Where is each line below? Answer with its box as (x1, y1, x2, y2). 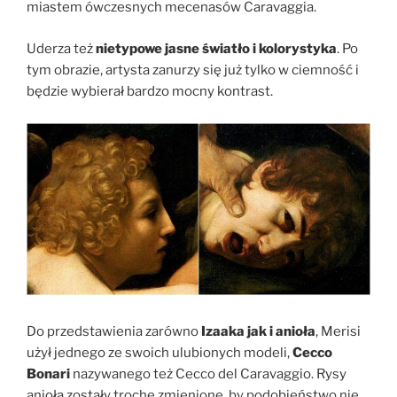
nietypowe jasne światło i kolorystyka (96, 40, 337, 57)
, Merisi (315, 323, 361, 340)
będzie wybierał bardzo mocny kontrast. (27, 82, 273, 99)
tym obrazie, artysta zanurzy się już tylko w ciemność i (27, 61, 359, 78)
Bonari (27, 366, 70, 383)
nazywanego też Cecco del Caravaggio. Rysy (70, 366, 346, 383)
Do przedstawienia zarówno (27, 323, 198, 340)
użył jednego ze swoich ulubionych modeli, (27, 345, 292, 362)
